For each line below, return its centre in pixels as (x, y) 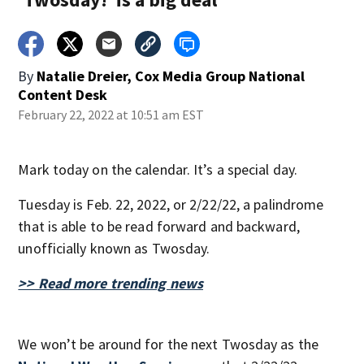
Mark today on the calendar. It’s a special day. (158, 169)
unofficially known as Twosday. (114, 248)
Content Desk (63, 95)
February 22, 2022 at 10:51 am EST (111, 115)
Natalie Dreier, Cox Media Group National (171, 76)
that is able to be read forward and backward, (159, 226)
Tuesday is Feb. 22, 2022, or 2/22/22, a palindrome (171, 204)
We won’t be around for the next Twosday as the (168, 344)
